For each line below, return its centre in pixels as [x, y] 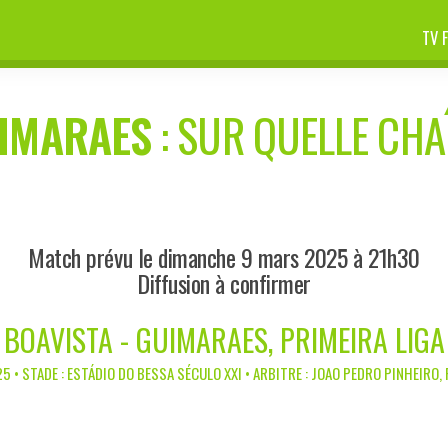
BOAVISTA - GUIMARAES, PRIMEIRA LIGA [224, 339]
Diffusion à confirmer [224, 282]
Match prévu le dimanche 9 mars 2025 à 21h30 [224, 256]
